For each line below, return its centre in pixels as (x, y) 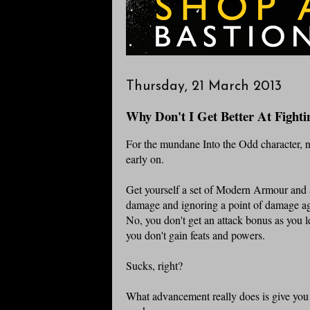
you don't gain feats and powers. (195, 235)
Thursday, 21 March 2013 (204, 87)
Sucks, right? (154, 266)
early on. (145, 159)
